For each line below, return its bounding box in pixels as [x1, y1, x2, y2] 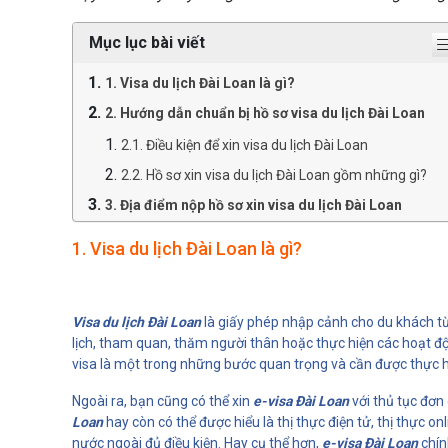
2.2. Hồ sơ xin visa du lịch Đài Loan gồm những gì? [121, 166, 427, 183]
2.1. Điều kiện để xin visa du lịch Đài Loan [121, 136, 368, 153]
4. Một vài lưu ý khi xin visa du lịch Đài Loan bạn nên [105, 226, 438, 243]
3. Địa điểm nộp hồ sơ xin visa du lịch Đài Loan [105, 196, 402, 213]
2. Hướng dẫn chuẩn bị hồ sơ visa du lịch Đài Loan [105, 104, 425, 121]
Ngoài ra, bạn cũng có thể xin [72, 392, 253, 409]
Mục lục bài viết [89, 32, 205, 52]
